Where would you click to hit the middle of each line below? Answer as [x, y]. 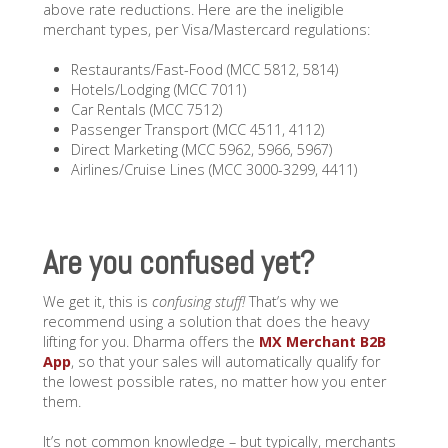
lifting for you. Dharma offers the [150, 341]
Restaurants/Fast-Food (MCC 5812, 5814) [205, 70]
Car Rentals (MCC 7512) [147, 110]
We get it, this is [97, 301]
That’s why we [291, 301]
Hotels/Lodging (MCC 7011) [159, 90]
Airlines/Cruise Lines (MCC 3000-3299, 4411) [214, 170]
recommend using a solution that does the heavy [206, 321]
